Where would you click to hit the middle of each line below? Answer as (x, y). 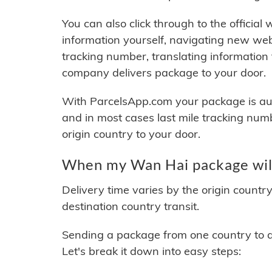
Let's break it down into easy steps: (151, 251)
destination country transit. (131, 206)
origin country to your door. (131, 134)
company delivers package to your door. (164, 73)
